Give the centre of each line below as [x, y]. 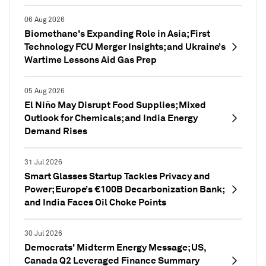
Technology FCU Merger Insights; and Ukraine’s [125, 47]
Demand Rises [56, 131]
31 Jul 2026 [43, 162]
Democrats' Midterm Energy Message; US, [115, 247]
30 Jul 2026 [43, 234]
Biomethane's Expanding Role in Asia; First [117, 34]
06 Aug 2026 [45, 20]
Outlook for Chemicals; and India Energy [111, 118]
